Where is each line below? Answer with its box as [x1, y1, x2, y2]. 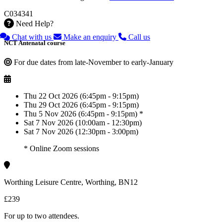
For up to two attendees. [4, 212, 79, 221]
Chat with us [12, 33, 52, 41]
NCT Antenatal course [4, 39, 65, 47]
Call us [128, 33, 150, 41]
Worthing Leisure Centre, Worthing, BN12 [4, 178, 138, 187]
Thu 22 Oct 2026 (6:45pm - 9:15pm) [24, 92, 139, 101]
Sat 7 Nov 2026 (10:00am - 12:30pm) [24, 118, 142, 127]
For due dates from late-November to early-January [14, 58, 173, 67]
